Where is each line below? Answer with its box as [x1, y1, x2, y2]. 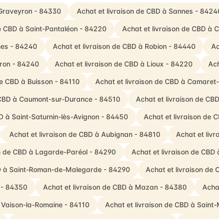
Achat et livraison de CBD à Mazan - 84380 [43, 183, 187, 191]
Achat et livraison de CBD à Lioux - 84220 [54, 60, 193, 68]
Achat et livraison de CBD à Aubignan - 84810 [9, 130, 160, 138]
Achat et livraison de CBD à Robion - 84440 [52, 42, 196, 50]
